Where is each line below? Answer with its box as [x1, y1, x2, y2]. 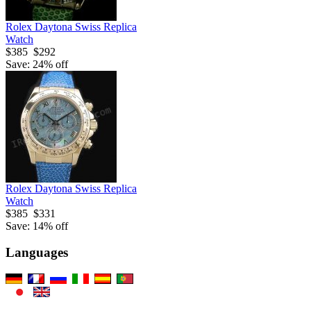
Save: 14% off [6, 219, 68, 232]
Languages [6, 245, 68, 260]
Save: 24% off [6, 58, 68, 70]
